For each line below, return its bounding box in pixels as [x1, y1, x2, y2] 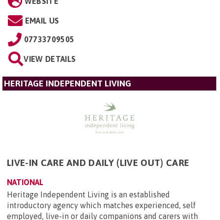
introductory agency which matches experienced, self [7, 201, 196, 210]
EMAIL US [25, 16, 59, 25]
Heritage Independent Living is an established [7, 190, 170, 199]
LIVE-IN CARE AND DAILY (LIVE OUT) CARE [7, 157, 190, 168]
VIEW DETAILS [24, 54, 76, 63]
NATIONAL [7, 178, 43, 187]
